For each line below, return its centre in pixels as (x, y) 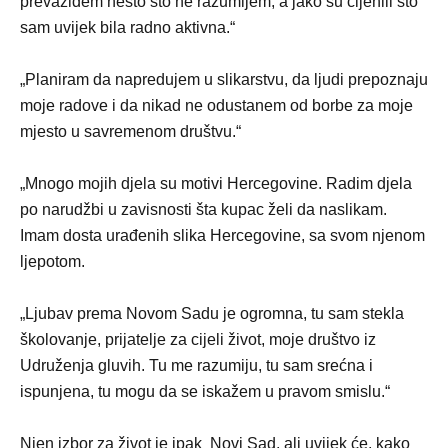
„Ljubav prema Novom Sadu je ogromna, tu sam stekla (212, 313)
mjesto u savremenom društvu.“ (130, 131)
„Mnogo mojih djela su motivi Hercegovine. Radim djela (216, 183)
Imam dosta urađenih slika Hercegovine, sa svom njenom (222, 235)
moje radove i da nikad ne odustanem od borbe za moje (216, 105)
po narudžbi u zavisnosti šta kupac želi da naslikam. (203, 209)
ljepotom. (52, 261)
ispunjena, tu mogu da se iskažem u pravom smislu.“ (205, 391)
